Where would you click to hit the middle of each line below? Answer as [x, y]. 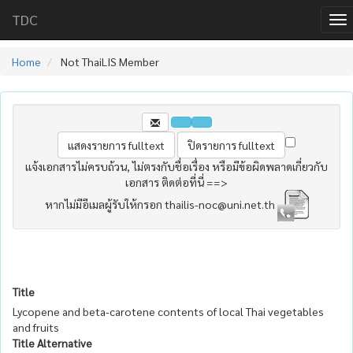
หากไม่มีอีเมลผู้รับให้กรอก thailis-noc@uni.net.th [161, 203]
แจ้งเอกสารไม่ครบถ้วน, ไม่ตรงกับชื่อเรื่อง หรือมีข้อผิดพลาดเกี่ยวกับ [176, 166]
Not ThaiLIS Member [109, 61]
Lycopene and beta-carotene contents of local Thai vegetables [168, 311]
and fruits [36, 327]
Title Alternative [52, 342]
